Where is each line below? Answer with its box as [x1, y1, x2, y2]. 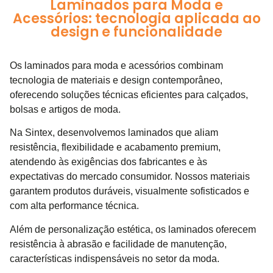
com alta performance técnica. [10, 200, 139, 211]
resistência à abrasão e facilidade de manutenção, [10, 238, 227, 249]
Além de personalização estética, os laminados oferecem [10, 224, 256, 235]
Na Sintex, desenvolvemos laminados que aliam [10, 127, 218, 138]
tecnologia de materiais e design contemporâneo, [10, 75, 222, 85]
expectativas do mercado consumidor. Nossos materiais [10, 171, 250, 182]
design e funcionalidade [51, 23, 222, 41]
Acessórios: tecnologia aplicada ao [12, 9, 261, 28]
